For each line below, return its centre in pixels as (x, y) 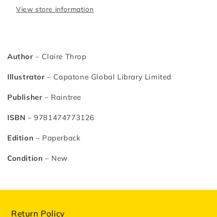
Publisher (25, 97)
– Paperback (57, 138)
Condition (25, 158)
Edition (21, 138)
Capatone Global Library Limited (111, 77)
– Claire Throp (61, 57)
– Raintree (62, 97)
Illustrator (26, 77)
